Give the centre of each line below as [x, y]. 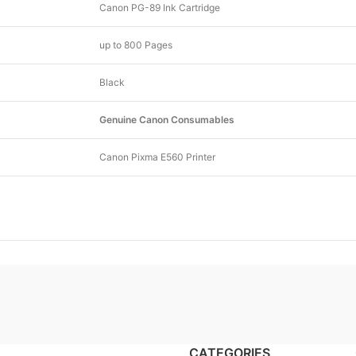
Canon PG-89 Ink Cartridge [160, 8]
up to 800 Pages [136, 45]
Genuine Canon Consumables [167, 120]
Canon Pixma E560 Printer [157, 157]
